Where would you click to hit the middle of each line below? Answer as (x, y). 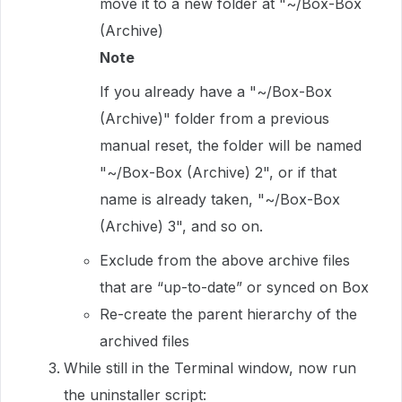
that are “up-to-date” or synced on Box (234, 287)
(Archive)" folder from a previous (214, 118)
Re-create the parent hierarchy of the (228, 314)
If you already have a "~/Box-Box (216, 92)
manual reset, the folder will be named (231, 145)
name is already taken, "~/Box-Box (220, 199)
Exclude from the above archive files (225, 260)
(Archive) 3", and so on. (181, 226)
